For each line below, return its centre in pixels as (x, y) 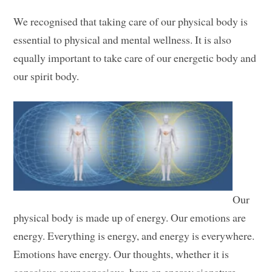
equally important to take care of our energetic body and (135, 58)
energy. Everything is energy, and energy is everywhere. (134, 236)
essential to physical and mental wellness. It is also (123, 40)
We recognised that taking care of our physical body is (131, 22)
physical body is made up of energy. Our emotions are (130, 218)
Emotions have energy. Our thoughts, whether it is (121, 254)
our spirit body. (46, 76)
